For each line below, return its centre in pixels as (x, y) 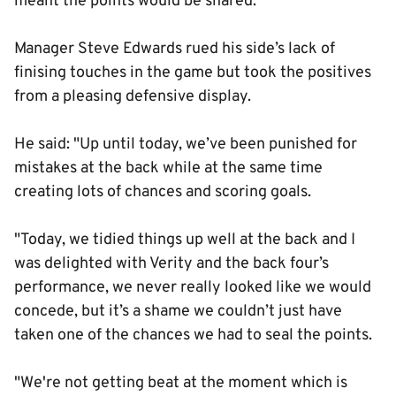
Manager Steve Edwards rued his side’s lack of (175, 49)
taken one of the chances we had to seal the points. (195, 335)
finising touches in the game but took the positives (193, 73)
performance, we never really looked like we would (193, 288)
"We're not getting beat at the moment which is (181, 383)
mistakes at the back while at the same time (168, 168)
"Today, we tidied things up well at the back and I (185, 240)
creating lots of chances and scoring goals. (164, 192)
